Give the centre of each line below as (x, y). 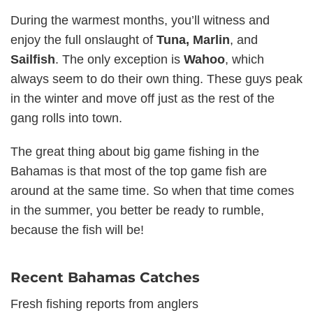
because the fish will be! (77, 230)
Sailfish (33, 59)
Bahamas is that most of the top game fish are (139, 171)
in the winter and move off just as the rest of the (143, 99)
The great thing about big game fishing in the (135, 152)
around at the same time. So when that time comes (152, 191)
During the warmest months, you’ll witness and (140, 20)
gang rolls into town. (66, 118)
